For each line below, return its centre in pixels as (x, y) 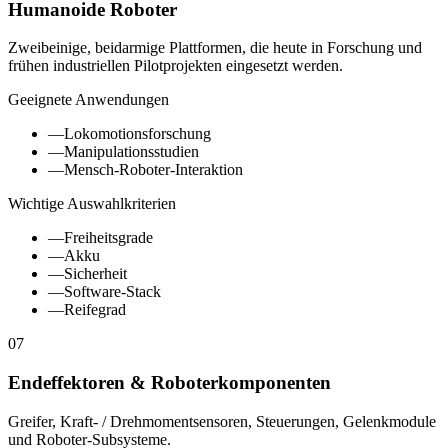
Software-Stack (112, 292)
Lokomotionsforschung (137, 134)
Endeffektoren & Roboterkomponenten (169, 383)
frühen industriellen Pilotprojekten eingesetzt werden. (175, 66)
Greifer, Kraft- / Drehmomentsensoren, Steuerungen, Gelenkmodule (222, 421)
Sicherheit (95, 274)
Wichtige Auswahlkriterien (92, 204)
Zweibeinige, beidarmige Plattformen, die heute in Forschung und (215, 48)
